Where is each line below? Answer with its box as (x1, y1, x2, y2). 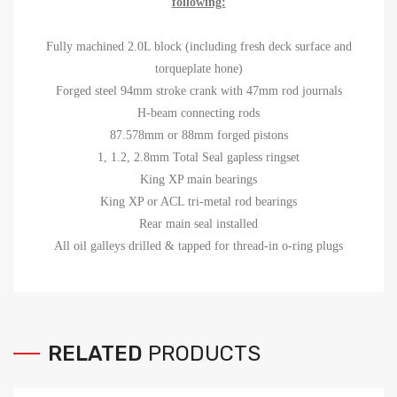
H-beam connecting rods (137, 105, 260, 120)
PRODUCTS (148, 340, 261, 366)
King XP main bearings (140, 172, 257, 186)
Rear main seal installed (139, 216, 258, 230)
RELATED (48, 340, 143, 366)
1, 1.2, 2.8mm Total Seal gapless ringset (97, 150, 300, 164)
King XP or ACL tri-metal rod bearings (100, 194, 297, 208)
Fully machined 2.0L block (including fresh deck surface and (45, 39, 352, 53)
